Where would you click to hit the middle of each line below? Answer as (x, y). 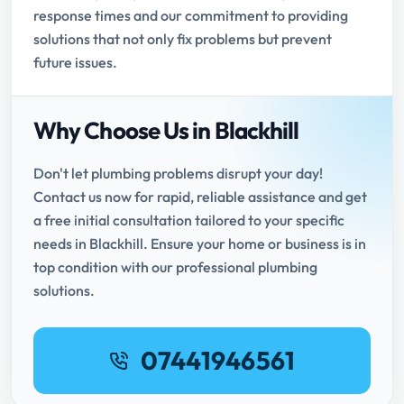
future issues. (75, 63)
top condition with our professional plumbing (175, 267)
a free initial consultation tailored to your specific (189, 220)
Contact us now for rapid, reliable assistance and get (200, 197)
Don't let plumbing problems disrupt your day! (178, 174)
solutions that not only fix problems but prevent (183, 39)
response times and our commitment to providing (191, 16)
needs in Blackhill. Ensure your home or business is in (200, 244)
